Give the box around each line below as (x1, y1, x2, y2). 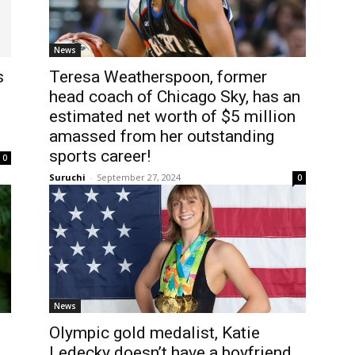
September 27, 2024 (97, 170, 181, 183)
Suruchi (49, 170, 86, 183)
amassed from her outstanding (49, 126, 274, 146)
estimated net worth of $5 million (49, 106, 296, 126)
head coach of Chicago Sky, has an (49, 86, 300, 106)
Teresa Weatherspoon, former (49, 67, 267, 86)
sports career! (49, 146, 151, 166)
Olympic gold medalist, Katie (49, 323, 260, 342)
